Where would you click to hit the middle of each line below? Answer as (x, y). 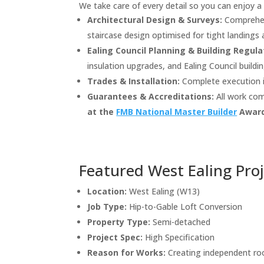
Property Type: (119, 222)
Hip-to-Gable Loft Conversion (185, 206)
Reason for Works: (127, 252)
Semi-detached (181, 222)
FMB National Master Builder (177, 111)
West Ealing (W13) (164, 191)
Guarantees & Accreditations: (151, 96)
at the (102, 111)
